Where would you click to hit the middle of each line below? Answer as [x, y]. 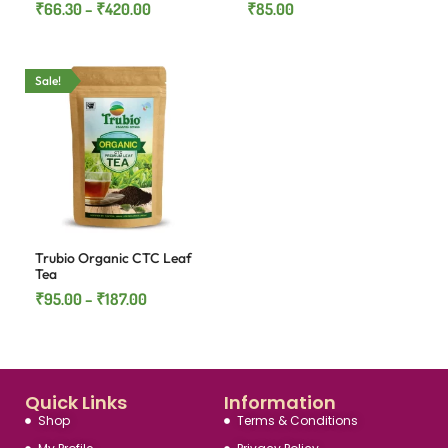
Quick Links [76, 402]
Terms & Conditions [297, 420]
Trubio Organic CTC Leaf [113, 258]
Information [280, 402]
